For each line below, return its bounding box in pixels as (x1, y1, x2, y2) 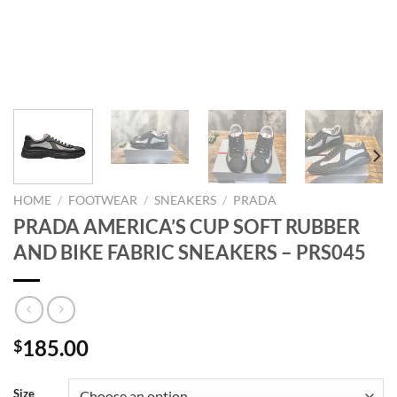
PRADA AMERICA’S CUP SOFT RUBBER (13, 214, 360, 238)
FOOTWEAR (68, 192, 138, 207)
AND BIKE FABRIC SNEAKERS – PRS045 (13, 239, 366, 264)
